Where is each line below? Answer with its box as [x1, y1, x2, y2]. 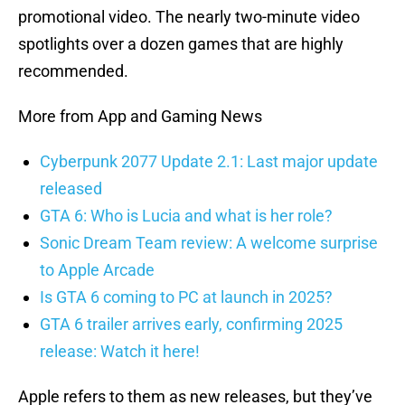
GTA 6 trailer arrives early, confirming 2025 [40, 315, 343, 334]
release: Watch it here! [40, 342, 200, 362]
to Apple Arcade [40, 260, 155, 280]
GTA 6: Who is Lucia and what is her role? [40, 206, 333, 226]
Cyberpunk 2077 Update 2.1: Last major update [40, 152, 378, 172]
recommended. [18, 61, 128, 81]
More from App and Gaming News [18, 107, 262, 127]
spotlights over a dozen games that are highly [18, 34, 344, 54]
